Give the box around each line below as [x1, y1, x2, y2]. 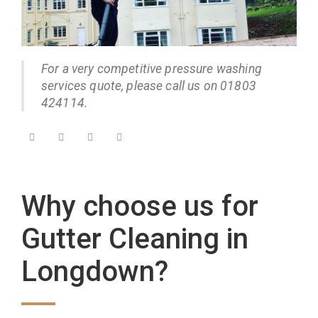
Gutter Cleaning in [21, 222, 248, 256]
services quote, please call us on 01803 [41, 79, 256, 94]
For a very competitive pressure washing [41, 62, 262, 77]
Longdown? [21, 255, 168, 289]
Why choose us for [21, 190, 258, 224]
